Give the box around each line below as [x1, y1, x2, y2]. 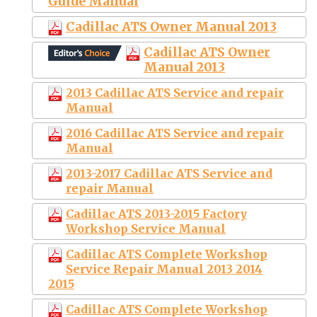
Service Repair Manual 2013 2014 [66, 261, 263, 276]
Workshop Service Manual [66, 221, 226, 236]
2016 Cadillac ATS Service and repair [66, 125, 284, 140]
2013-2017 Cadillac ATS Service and [66, 166, 272, 180]
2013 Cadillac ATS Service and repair [66, 85, 284, 100]
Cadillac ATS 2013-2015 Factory [66, 206, 247, 221]
